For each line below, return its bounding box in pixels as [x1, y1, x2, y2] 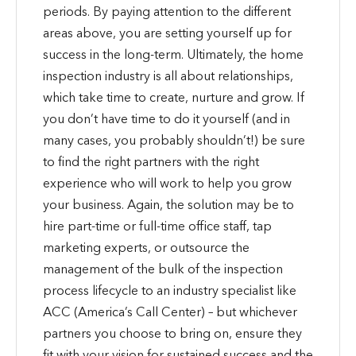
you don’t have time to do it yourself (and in [42, 110, 290, 126]
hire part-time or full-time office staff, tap [42, 217, 272, 234]
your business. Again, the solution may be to [42, 195, 294, 212]
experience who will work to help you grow [42, 174, 292, 191]
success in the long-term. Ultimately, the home [42, 45, 304, 62]
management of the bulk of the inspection [42, 260, 283, 277]
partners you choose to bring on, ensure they [42, 324, 302, 341]
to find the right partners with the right [42, 153, 259, 169]
